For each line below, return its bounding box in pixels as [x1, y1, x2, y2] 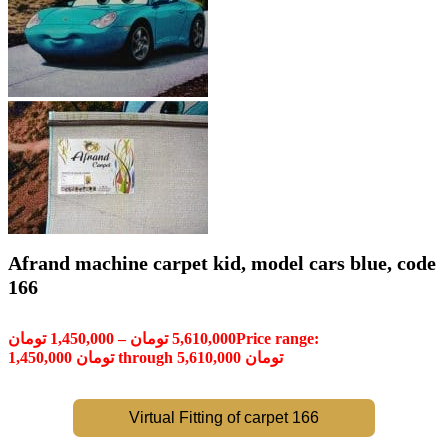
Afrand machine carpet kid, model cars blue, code [8, 252, 436, 275]
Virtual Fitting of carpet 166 [128, 408, 319, 426]
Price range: [236, 329, 319, 347]
